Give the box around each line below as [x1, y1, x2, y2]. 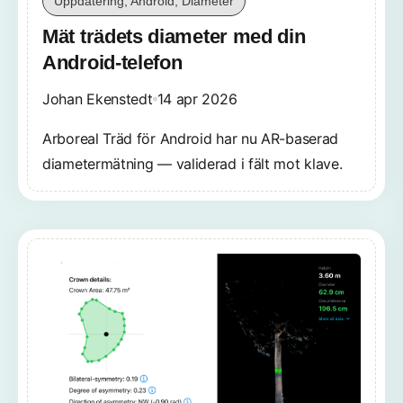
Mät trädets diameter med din [42, 24, 306, 48]
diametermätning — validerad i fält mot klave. [42, 154, 343, 173]
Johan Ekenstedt [42, 89, 153, 108]
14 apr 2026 [157, 89, 237, 108]
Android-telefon [42, 50, 183, 74]
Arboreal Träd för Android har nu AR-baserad [42, 129, 339, 148]
